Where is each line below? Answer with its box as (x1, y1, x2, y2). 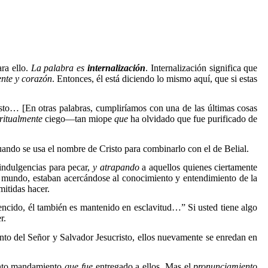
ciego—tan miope (44, 114, 114, 124)
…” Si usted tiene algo (171, 202, 258, 213)
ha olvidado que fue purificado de (127, 114, 258, 124)
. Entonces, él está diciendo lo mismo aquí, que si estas (52, 73, 258, 84)
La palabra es (31, 62, 88, 73)
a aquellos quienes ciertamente (139, 162, 258, 172)
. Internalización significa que (145, 62, 258, 73)
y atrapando (92, 162, 139, 172)
